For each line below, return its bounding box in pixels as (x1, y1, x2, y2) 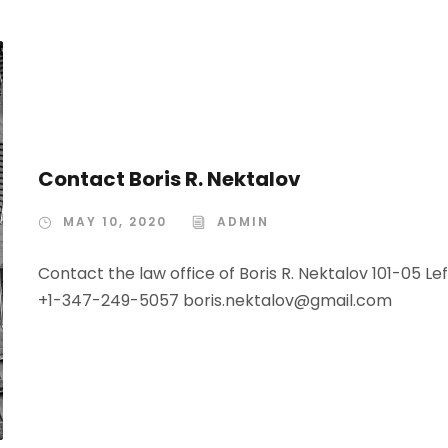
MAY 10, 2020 (63, 213, 167, 230)
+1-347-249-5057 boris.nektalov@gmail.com (38, 289, 392, 312)
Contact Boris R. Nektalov (38, 165, 301, 193)
